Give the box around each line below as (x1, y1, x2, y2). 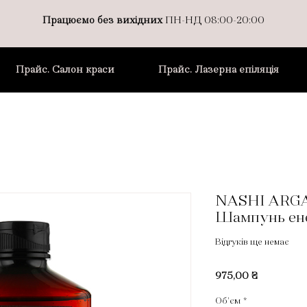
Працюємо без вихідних (42, 15, 163, 25)
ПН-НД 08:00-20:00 (162, 15, 265, 25)
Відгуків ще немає (215, 238, 289, 246)
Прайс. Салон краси (16, 64, 115, 74)
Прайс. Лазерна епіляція (158, 64, 280, 74)
